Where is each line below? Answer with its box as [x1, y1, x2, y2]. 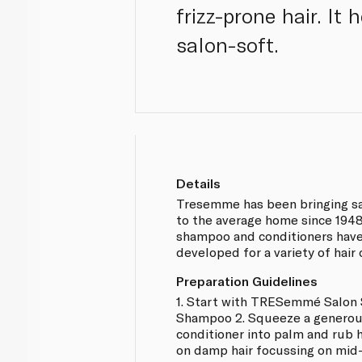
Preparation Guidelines [176, 272, 318, 288]
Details [176, 175, 221, 191]
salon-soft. [176, 32, 280, 57]
